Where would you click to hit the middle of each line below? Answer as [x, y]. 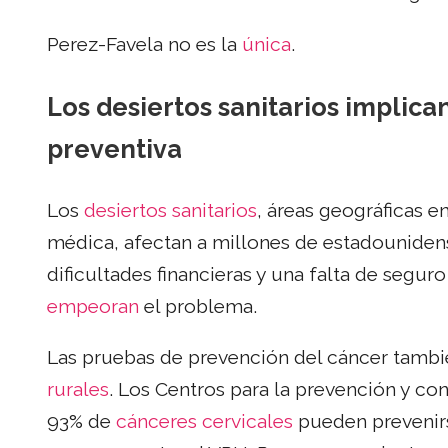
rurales [78, 390]
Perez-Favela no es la [144, 44]
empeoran [93, 307]
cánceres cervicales [204, 422]
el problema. [198, 307]
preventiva [114, 148]
